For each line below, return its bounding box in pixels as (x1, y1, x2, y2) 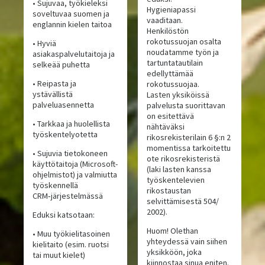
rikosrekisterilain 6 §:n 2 (146, 132, 231, 143)
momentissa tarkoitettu (146, 143, 231, 154)
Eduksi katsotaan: (33, 209, 95, 221)
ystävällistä (33, 89, 73, 100)
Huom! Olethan (146, 225, 198, 237)
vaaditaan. (146, 15, 183, 26)
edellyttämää (146, 68, 193, 79)
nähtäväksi (146, 121, 185, 132)
